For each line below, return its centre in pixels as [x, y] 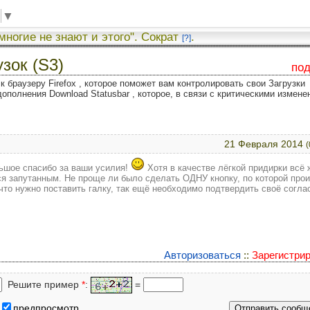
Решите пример [42, 284]
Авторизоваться [202, 255]
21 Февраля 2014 [265, 144]
